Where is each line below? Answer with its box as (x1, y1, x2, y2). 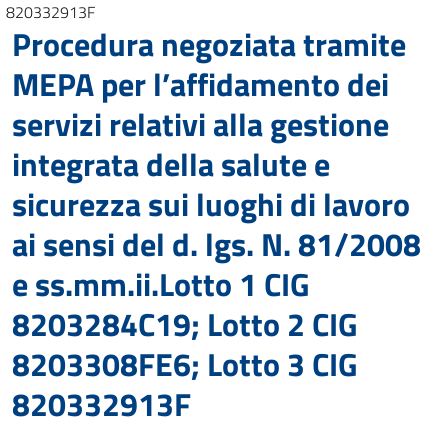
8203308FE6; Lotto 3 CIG (12, 340, 358, 388)
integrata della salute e (12, 140, 330, 188)
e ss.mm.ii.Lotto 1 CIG (12, 260, 310, 308)
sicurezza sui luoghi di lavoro (12, 180, 410, 228)
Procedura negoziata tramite (12, 20, 406, 68)
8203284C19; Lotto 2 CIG (12, 300, 358, 348)
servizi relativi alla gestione (12, 100, 389, 148)
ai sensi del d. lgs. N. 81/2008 (12, 220, 421, 268)
